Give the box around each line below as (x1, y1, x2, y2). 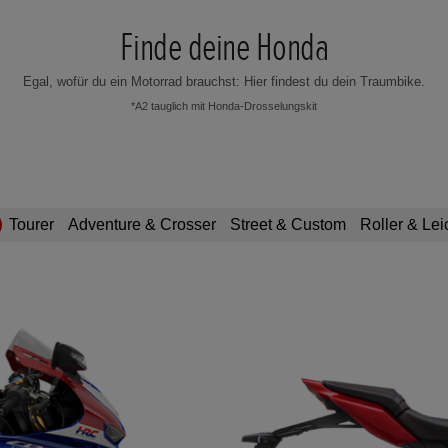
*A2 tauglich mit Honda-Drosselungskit (131, 99, 317, 112)
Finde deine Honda (119, 23, 329, 73)
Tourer (8, 215, 54, 233)
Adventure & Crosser (67, 215, 216, 233)
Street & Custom (229, 215, 346, 233)
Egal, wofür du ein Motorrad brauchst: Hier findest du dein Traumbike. (23, 74, 425, 90)
